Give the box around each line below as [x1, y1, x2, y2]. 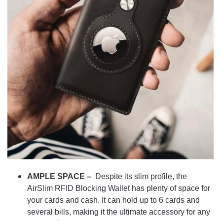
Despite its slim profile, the [93, 172, 187, 181]
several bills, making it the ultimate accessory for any [27, 207, 210, 216]
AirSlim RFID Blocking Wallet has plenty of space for [27, 184, 210, 192]
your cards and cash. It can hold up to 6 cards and [27, 195, 200, 204]
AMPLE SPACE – [27, 172, 93, 181]
